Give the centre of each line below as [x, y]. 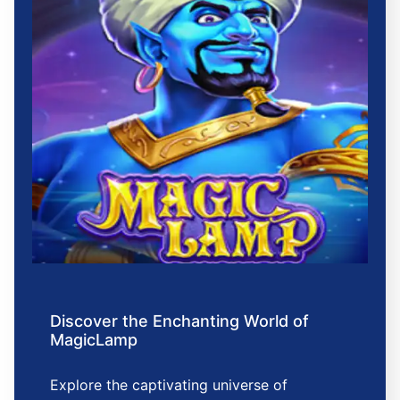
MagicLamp [94, 339]
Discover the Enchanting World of [179, 321]
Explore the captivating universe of [169, 384]
